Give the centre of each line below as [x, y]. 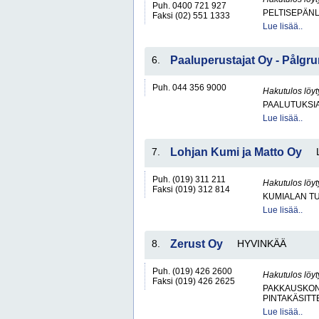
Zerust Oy [197, 244]
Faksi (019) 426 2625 [194, 281]
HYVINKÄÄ [262, 244]
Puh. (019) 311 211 [189, 179]
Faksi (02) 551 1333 [191, 16]
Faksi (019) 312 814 [191, 189]
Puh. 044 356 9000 [189, 88]
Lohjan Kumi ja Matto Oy [236, 152]
